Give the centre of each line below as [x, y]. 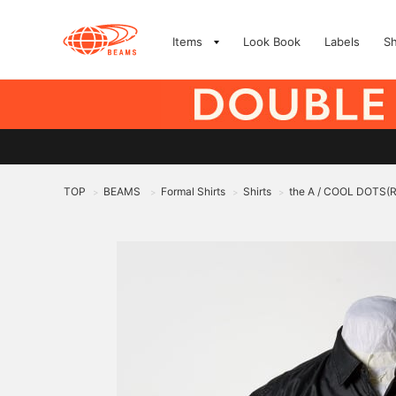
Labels [342, 42]
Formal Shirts [193, 191]
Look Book [272, 42]
